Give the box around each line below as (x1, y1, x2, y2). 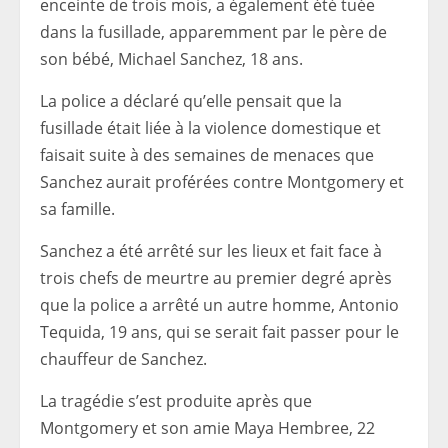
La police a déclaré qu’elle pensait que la (40, 89, 342, 112)
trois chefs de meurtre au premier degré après (40, 266, 392, 289)
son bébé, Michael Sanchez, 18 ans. (40, 47, 303, 70)
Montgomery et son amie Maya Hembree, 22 (40, 416, 375, 439)
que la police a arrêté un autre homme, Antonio (40, 293, 399, 316)
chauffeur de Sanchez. (40, 347, 207, 370)
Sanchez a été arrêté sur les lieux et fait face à (40, 239, 382, 262)
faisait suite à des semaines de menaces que (40, 143, 374, 166)
